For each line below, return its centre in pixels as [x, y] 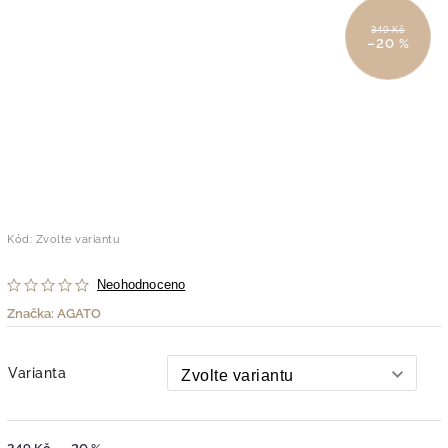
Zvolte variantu [77, 239]
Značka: [32, 313]
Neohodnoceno [141, 284]
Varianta [37, 372]
